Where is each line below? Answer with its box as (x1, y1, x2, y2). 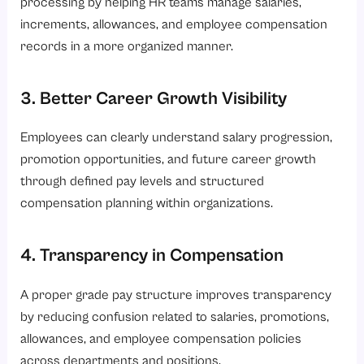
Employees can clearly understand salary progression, (20, 130, 333, 146)
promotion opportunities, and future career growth (20, 152, 317, 168)
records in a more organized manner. (20, 38, 234, 54)
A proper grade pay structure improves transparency (20, 288, 332, 304)
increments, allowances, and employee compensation (20, 16, 328, 32)
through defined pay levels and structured (20, 174, 265, 190)
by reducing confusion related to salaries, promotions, (20, 310, 330, 326)
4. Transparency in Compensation (20, 245, 284, 266)
